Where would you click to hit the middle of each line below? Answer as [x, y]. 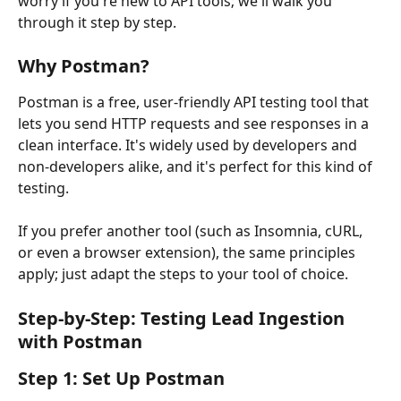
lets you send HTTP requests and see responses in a [195, 124]
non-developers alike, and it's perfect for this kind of [197, 167]
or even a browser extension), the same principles [188, 253]
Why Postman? [84, 66]
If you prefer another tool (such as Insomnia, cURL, [192, 231]
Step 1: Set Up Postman [121, 378]
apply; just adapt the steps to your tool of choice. [183, 274]
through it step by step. [97, 22]
